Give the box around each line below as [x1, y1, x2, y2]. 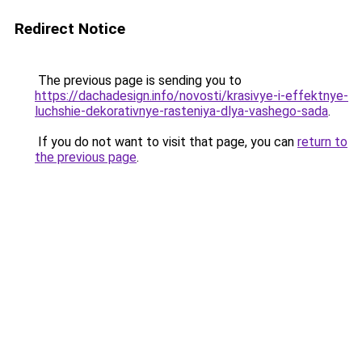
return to [297, 134, 347, 149]
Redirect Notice [15, 19, 125, 38]
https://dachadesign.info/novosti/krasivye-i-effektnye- [35, 88, 348, 103]
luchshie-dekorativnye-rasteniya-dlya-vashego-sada [35, 103, 328, 119]
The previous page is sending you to [35, 73, 242, 88]
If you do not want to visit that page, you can [35, 134, 297, 149]
